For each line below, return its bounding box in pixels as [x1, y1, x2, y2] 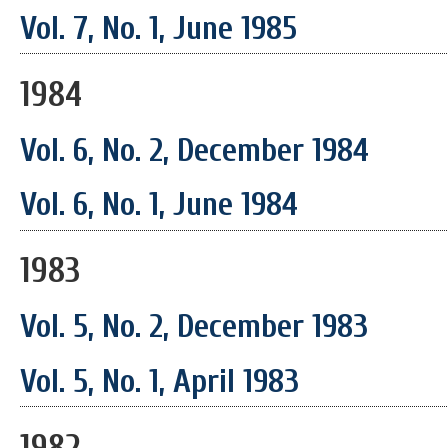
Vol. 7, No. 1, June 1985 [20, 9, 297, 49]
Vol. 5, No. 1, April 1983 [20, 361, 299, 401]
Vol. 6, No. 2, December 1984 [20, 130, 369, 170]
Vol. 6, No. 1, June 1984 [20, 185, 298, 225]
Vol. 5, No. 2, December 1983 [20, 307, 368, 347]
